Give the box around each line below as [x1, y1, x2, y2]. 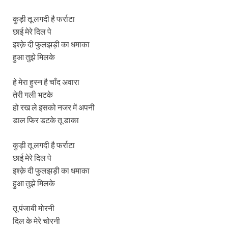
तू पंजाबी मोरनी [13, 203, 54, 213]
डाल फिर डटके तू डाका [13, 115, 79, 125]
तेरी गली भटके [13, 89, 53, 99]
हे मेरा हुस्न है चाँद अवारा [13, 76, 79, 87]
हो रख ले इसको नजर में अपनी [13, 102, 95, 112]
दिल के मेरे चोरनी [13, 215, 60, 225]
